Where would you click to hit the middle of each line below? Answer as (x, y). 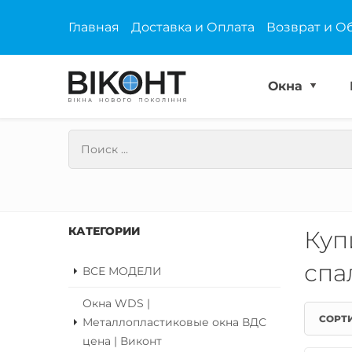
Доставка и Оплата (193, 27)
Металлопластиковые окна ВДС (174, 322)
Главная (94, 27)
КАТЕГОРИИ (104, 231)
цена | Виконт (122, 341)
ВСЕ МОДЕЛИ (122, 271)
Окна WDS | (116, 303)
